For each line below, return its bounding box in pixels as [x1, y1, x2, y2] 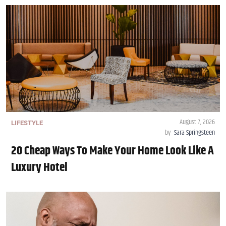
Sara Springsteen [174, 127, 215, 139]
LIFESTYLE [11, 119, 43, 127]
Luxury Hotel [11, 158, 68, 177]
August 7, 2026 [180, 117, 215, 128]
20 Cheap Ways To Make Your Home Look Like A [11, 142, 214, 160]
